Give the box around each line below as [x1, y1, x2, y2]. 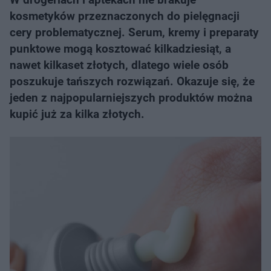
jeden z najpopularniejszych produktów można [10, 91, 252, 105]
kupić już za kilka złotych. [10, 107, 145, 121]
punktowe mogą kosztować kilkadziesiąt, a [10, 42, 231, 56]
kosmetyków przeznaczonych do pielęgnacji [10, 9, 240, 23]
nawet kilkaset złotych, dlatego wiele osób [10, 58, 229, 72]
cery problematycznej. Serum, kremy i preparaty [10, 25, 259, 39]
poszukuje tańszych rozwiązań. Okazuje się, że [10, 74, 255, 88]
